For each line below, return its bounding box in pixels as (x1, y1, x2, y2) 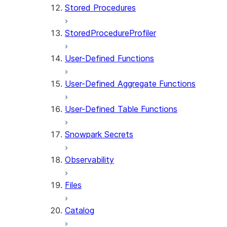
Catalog (65, 205, 94, 215)
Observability (65, 155, 114, 165)
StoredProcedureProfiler (65, 28, 156, 38)
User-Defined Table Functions (65, 104, 177, 114)
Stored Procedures (65, 3, 136, 13)
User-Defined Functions (65, 53, 154, 63)
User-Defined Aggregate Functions (65, 79, 196, 89)
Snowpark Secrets (65, 129, 133, 139)
